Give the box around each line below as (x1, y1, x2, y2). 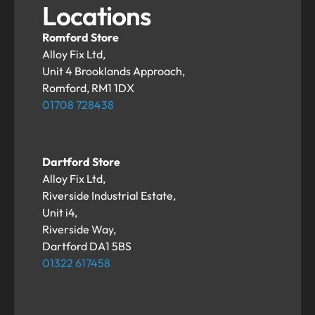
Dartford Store (42, 154, 120, 169)
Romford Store (42, 30, 119, 45)
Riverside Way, (42, 221, 116, 236)
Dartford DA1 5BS (42, 238, 131, 253)
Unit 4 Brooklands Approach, (42, 64, 185, 79)
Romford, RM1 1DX (42, 81, 134, 96)
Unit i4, (42, 205, 77, 219)
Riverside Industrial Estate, (42, 188, 176, 202)
